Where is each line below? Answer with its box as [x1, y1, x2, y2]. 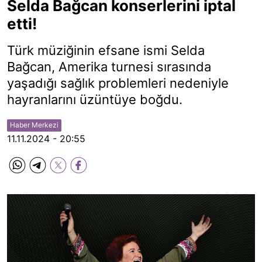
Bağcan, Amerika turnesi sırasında [7, 59, 211, 74]
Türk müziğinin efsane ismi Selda [7, 43, 205, 58]
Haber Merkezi [10, 120, 58, 129]
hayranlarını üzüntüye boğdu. [7, 92, 182, 107]
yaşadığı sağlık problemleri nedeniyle [7, 75, 229, 91]
